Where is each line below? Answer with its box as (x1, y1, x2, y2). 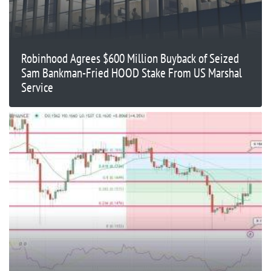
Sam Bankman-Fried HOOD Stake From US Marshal (21, 65, 242, 81)
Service (21, 79, 53, 96)
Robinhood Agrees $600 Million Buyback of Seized (21, 50, 239, 67)
